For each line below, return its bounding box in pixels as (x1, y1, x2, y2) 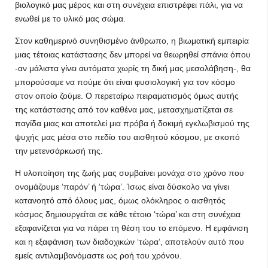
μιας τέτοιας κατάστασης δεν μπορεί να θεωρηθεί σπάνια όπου (15, 50, 251, 59)
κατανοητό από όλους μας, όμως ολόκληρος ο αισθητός (15, 196, 226, 205)
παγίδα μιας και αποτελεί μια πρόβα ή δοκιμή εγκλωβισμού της (15, 118, 249, 128)
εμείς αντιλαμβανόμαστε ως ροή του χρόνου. (15, 251, 182, 260)
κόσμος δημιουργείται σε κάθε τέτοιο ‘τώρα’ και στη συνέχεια (15, 209, 240, 219)
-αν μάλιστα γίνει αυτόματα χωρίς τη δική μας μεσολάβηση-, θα (15, 63, 251, 73)
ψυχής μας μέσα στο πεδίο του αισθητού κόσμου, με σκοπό (15, 132, 240, 142)
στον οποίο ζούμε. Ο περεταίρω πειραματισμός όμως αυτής (15, 91, 239, 100)
